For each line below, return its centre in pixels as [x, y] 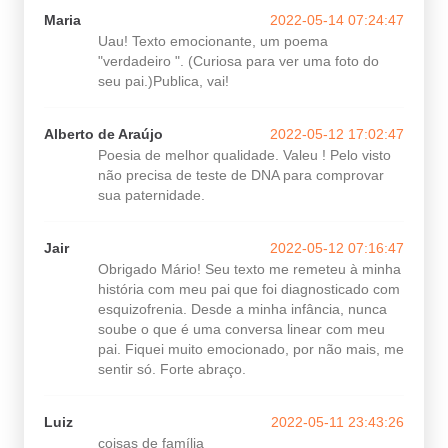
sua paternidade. [151, 195]
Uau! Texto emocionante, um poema [213, 41]
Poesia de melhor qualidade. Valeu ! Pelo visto [244, 155]
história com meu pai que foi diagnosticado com [249, 289]
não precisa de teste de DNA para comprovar [241, 175]
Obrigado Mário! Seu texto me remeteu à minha [249, 269]
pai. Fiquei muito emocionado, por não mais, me [251, 349]
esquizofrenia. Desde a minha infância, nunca [242, 309]
